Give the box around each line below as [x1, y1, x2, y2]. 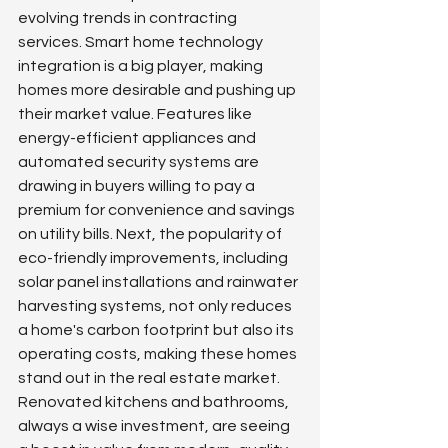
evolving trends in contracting [18, 10, 240, 27]
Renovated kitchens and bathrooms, [18, 394, 292, 411]
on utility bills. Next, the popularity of [18, 226, 285, 243]
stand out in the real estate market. [18, 370, 283, 387]
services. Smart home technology [18, 34, 266, 51]
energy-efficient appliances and [18, 130, 259, 147]
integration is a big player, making [18, 58, 266, 75]
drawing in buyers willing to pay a [18, 178, 258, 195]
